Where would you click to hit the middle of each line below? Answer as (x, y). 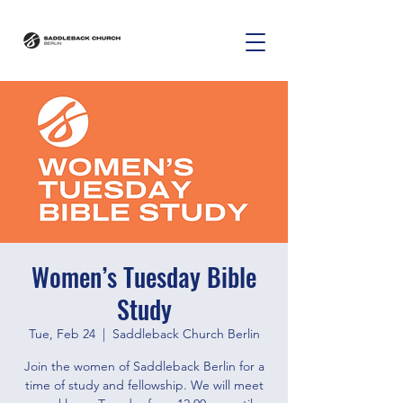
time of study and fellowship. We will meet (144, 385)
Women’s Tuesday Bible (144, 277)
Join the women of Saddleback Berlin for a (144, 366)
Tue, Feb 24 (62, 334)
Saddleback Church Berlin (186, 334)
